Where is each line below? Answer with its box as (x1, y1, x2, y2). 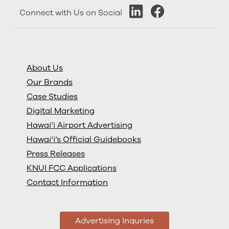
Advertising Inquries (75, 215, 154, 226)
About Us (27, 62, 63, 74)
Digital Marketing (27, 105, 95, 117)
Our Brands (27, 76, 73, 88)
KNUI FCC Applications (27, 162, 117, 174)
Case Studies (27, 90, 78, 102)
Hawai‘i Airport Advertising (27, 119, 132, 131)
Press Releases (27, 148, 85, 159)
